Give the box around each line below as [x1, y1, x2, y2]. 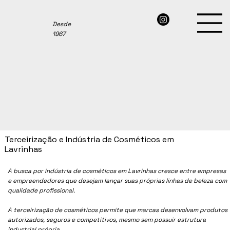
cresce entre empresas [156, 166, 226, 175]
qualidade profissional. [8, 186, 75, 195]
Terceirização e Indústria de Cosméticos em [5, 134, 175, 145]
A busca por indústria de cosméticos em [8, 166, 128, 175]
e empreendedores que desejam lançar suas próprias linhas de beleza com [8, 176, 227, 185]
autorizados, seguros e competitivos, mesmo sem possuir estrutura [8, 215, 206, 224]
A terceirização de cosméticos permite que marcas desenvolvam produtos [8, 205, 228, 214]
